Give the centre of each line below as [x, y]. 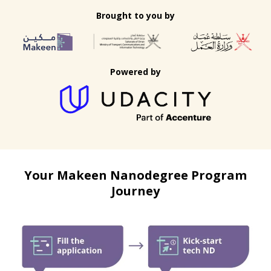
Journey [135, 191]
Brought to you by [135, 15]
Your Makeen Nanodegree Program [135, 175]
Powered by [135, 71]
